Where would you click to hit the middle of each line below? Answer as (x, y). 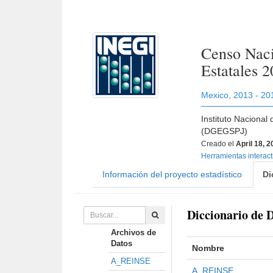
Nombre (208, 248)
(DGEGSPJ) (225, 131)
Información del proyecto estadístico (172, 174)
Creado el (219, 144)
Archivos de (133, 232)
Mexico (215, 95)
